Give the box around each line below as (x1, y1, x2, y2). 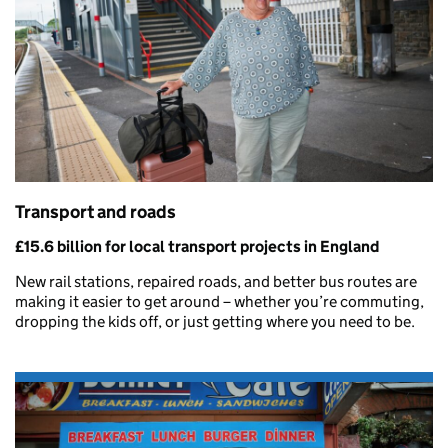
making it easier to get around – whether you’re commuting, (15, 292, 424, 312)
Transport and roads (15, 200, 176, 223)
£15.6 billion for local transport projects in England (15, 237, 379, 257)
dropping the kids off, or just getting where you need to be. (15, 312, 415, 332)
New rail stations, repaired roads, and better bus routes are (15, 272, 417, 292)
